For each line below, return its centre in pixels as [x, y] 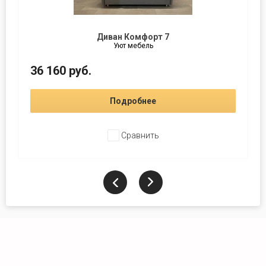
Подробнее [133, 101]
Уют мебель [133, 45]
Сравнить [139, 135]
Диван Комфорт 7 [133, 37]
